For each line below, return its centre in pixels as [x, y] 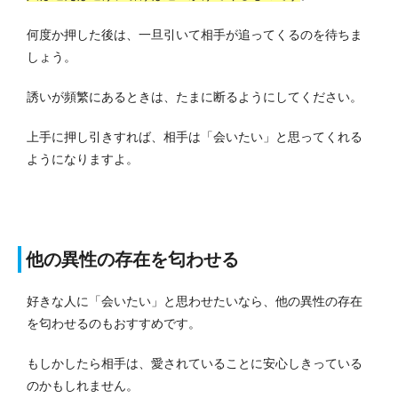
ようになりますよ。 [83, 159]
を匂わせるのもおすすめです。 [114, 324]
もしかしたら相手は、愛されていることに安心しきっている [195, 364]
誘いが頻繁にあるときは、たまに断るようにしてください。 [195, 97]
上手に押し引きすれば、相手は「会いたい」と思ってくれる [195, 137]
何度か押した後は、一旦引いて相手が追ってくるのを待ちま [195, 35]
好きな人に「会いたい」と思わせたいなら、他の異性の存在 [195, 302]
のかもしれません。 [83, 386]
